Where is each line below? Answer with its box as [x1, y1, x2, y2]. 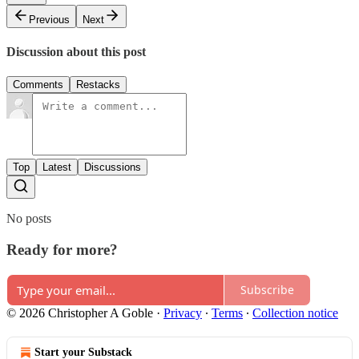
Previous [29, 13, 70, 26]
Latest [42, 161, 71, 174]
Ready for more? [6, 241, 118, 259]
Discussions [84, 161, 141, 174]
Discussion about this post [6, 45, 146, 59]
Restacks [76, 79, 120, 91]
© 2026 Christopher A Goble [6, 305, 153, 320]
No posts [6, 212, 51, 226]
